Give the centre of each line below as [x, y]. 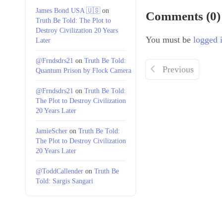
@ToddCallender [59, 171]
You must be [169, 40]
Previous [177, 69]
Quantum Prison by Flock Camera [83, 70]
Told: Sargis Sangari [64, 181]
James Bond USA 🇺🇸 [68, 10]
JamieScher [52, 131]
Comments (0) [183, 16]
